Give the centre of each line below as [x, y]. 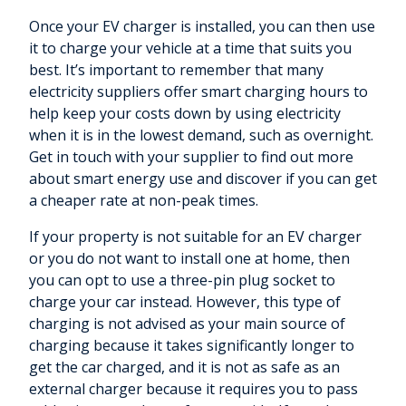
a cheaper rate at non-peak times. [144, 201]
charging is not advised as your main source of [187, 324]
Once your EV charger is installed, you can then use [202, 27]
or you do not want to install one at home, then [189, 259]
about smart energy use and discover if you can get [203, 179]
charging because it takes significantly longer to [192, 346]
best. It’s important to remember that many [176, 70]
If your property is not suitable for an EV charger [195, 237]
